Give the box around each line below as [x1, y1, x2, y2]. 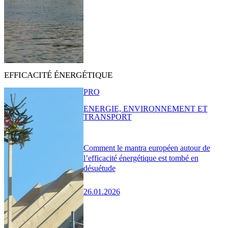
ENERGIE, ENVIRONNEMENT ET [83, 104, 208, 113]
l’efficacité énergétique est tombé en [83, 153, 198, 162]
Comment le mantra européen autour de [83, 143, 210, 152]
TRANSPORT [83, 112, 132, 122]
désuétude [83, 163, 116, 173]
